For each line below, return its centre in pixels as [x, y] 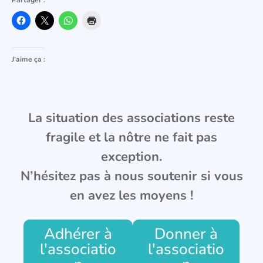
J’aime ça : [28, 59]
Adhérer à [78, 234]
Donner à [186, 234]
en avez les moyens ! [131, 195]
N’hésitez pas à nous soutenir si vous [131, 176]
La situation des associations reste [131, 118]
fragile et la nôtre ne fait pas [131, 137]
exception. [131, 156]
